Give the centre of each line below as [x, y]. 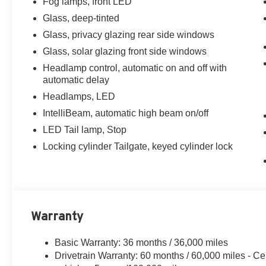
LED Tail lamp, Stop [85, 129]
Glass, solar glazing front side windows [125, 51]
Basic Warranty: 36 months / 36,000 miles [142, 242]
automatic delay [76, 80]
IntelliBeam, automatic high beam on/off [126, 113]
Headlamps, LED [79, 96]
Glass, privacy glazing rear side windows [129, 34]
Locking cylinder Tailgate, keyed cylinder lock [138, 146]
